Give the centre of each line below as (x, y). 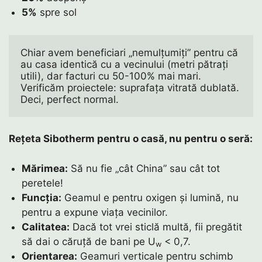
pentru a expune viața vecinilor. (95, 212)
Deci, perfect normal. (71, 99)
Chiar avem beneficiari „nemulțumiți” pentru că (129, 52)
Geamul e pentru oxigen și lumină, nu (150, 197)
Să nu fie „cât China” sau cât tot (144, 168)
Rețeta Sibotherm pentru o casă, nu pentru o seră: (131, 139)
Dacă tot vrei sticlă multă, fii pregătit (156, 227)
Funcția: (42, 197)
